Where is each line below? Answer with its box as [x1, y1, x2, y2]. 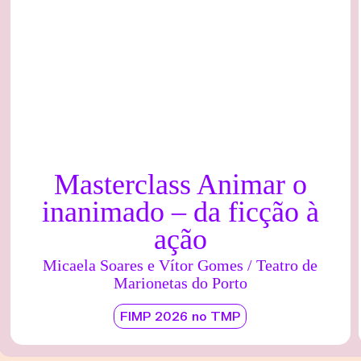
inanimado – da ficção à [41, 196, 319, 229]
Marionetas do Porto [113, 274, 247, 293]
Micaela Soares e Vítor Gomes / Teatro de [43, 256, 318, 275]
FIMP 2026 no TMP [120, 312, 241, 325]
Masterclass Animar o [53, 168, 307, 201]
